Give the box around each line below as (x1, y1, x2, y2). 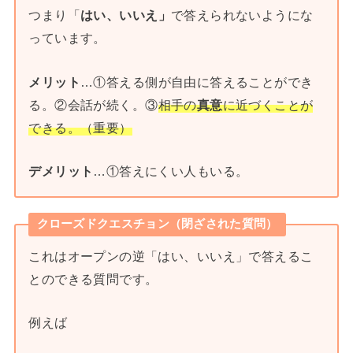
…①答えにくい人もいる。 (93, 164, 249, 179)
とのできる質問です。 (28, 271, 158, 286)
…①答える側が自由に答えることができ (80, 74, 314, 89)
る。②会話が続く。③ (28, 97, 158, 112)
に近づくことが (222, 97, 314, 112)
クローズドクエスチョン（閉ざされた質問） (36, 217, 278, 231)
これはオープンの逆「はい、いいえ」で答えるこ (28, 248, 314, 263)
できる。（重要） (28, 120, 132, 135)
